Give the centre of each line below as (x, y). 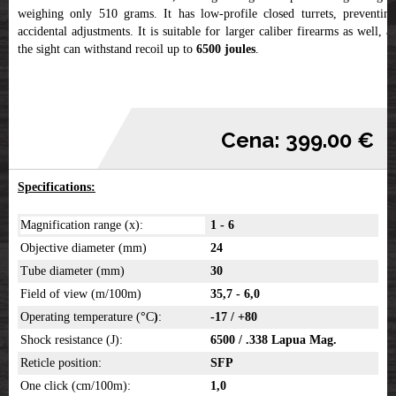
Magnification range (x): (82, 225)
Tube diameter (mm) (72, 270)
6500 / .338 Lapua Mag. (274, 339)
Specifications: (57, 187)
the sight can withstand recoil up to (105, 49)
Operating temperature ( (80, 316)
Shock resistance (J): (72, 339)
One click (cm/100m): (76, 385)
